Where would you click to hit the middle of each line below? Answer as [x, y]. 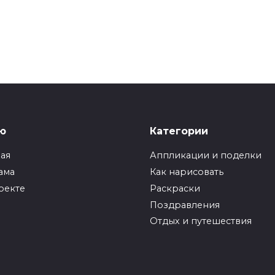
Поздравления [185, 205]
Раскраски [175, 188]
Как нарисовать [187, 172]
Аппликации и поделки [206, 156]
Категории [179, 131]
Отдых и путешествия [201, 221]
